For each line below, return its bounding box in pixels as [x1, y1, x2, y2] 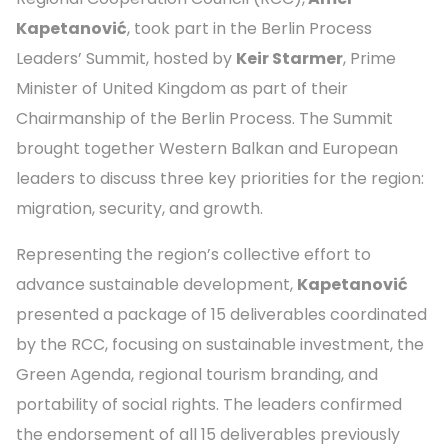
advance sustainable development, [16, 272, 297, 296]
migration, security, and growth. [16, 196, 263, 220]
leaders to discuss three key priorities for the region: [16, 166, 424, 190]
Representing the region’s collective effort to [16, 242, 371, 266]
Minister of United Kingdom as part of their [16, 76, 348, 100]
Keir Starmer [236, 46, 343, 70]
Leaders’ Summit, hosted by [16, 46, 236, 70]
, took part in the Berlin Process [127, 16, 372, 40]
